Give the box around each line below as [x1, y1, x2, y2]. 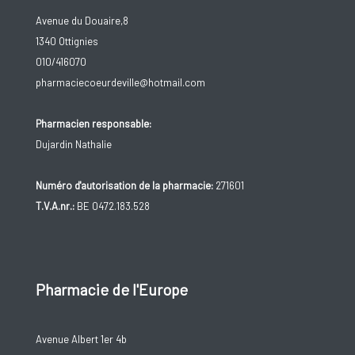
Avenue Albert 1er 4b [35, 333, 127, 346]
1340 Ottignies [35, 34, 98, 48]
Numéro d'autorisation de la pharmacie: [35, 178, 213, 192]
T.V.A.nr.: [35, 199, 74, 212]
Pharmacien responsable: [35, 116, 151, 130]
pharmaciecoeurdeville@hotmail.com [35, 75, 205, 89]
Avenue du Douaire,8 [35, 13, 128, 27]
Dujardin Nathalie [35, 137, 112, 151]
